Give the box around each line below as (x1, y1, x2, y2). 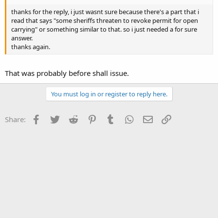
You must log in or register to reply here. (51, 90, 167, 98)
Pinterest (98, 113, 128, 123)
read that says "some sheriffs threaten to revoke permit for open (11, 16, 198, 25)
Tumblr (116, 113, 141, 123)
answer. (11, 33, 33, 42)
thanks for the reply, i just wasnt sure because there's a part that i (11, 7, 199, 16)
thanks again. (11, 42, 50, 51)
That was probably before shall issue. (5, 68, 129, 78)
